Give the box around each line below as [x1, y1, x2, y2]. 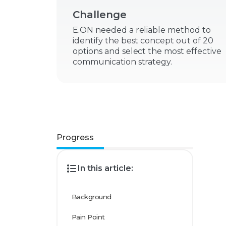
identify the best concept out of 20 [73, 36, 213, 45]
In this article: [78, 163, 133, 173]
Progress [56, 133, 94, 142]
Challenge [73, 9, 127, 21]
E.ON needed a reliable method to [73, 25, 211, 35]
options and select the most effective [73, 46, 221, 56]
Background [72, 193, 111, 201]
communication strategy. [73, 57, 173, 67]
